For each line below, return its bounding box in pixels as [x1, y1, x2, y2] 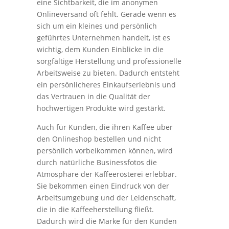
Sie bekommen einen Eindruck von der [37, 181, 170, 191]
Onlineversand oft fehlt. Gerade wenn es [37, 9, 177, 19]
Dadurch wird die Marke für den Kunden [37, 216, 177, 226]
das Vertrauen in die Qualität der [37, 91, 151, 102]
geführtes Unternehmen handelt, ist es [37, 33, 171, 43]
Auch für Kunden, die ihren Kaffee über [37, 122, 173, 132]
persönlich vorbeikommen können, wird [37, 146, 173, 156]
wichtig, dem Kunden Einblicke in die [37, 44, 164, 55]
